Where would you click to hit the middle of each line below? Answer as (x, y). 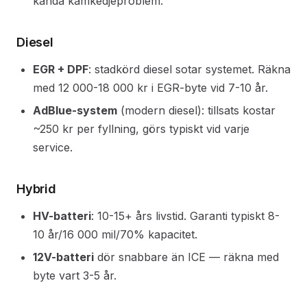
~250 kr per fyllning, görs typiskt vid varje (141, 129)
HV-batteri (62, 216)
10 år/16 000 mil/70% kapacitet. (115, 234)
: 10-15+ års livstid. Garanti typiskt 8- (185, 216)
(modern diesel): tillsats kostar (196, 110)
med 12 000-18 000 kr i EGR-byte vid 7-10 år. (150, 88)
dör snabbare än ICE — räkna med (186, 257)
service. (53, 147)
